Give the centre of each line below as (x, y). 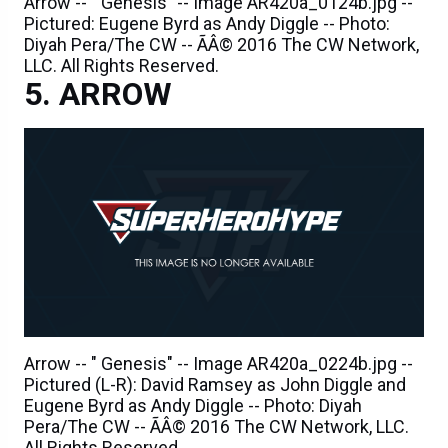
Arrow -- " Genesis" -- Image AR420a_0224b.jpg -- (218, 363)
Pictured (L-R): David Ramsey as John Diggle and (215, 384)
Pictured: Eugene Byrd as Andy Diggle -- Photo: (207, 23)
